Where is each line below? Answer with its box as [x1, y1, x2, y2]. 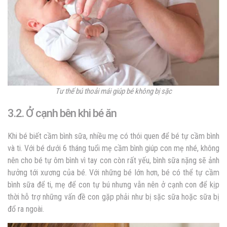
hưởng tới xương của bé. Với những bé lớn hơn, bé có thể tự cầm [8, 168, 219, 178]
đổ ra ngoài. [8, 204, 44, 214]
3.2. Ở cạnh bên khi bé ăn [8, 107, 117, 120]
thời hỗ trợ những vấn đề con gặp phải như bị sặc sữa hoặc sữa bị [8, 192, 219, 202]
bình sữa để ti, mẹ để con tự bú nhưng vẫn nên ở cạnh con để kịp [8, 180, 219, 190]
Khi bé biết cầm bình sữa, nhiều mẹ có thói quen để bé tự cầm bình [8, 131, 219, 141]
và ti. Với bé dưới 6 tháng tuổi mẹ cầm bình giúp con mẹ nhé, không [8, 143, 219, 154]
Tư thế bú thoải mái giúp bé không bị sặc [55, 87, 172, 96]
